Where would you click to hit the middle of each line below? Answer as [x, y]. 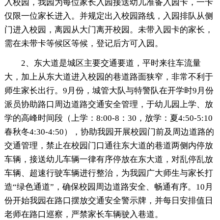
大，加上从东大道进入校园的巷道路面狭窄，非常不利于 [109, 77]
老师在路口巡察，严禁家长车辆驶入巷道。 [83, 214]
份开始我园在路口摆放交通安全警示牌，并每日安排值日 [109, 200]
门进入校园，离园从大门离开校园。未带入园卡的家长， [109, 29]
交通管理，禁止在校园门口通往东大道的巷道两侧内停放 [109, 145]
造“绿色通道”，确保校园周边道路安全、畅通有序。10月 [109, 187]
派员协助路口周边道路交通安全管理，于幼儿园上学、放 [109, 104]
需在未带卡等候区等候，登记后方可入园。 [83, 43]
